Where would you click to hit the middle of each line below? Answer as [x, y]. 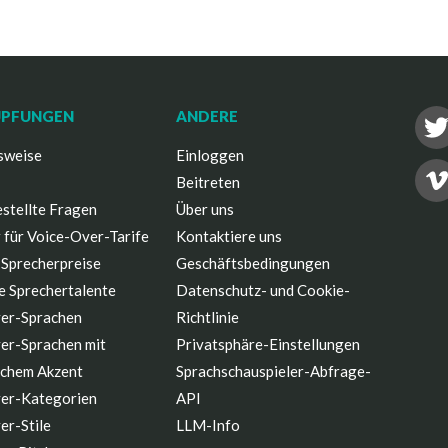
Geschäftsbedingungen [253, 263]
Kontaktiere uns [229, 236]
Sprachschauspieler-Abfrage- [274, 371]
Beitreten [208, 182]
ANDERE [207, 116]
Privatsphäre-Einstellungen [268, 344]
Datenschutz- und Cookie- [263, 290]
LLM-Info [208, 425]
